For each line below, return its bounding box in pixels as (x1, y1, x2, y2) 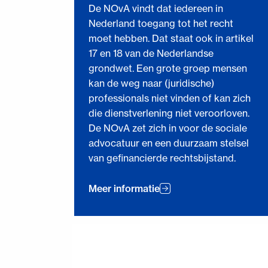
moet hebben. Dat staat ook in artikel (88, 32, 254, 45)
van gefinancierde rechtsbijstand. (88, 152, 236, 165)
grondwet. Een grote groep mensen (88, 62, 247, 75)
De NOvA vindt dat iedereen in (88, 2, 223, 15)
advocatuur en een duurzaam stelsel (88, 137, 249, 150)
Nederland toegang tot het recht (88, 17, 233, 30)
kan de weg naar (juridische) (88, 77, 214, 90)
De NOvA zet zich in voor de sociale (88, 122, 247, 135)
